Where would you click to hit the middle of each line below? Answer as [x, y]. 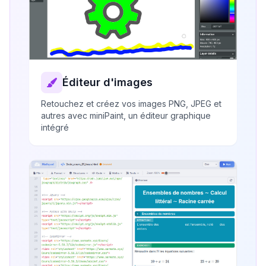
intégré [55, 127]
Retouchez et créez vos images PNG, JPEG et [131, 103]
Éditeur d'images [107, 82]
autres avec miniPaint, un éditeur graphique [126, 115]
